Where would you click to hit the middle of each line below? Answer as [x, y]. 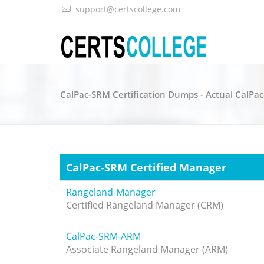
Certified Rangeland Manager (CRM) [145, 205]
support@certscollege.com [128, 9]
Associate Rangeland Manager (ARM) [147, 249]
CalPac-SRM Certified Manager [146, 167]
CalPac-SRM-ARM [103, 236]
